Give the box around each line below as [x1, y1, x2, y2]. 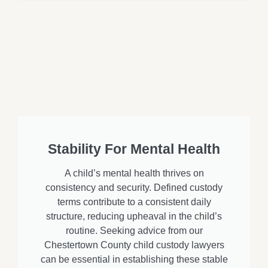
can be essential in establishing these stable [40, 254, 228, 265]
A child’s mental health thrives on [64, 168, 204, 179]
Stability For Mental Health [48, 141, 220, 157]
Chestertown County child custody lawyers [44, 240, 224, 251]
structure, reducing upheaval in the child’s [46, 211, 222, 222]
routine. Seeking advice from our [65, 226, 203, 236]
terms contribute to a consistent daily [57, 197, 211, 208]
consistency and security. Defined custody [45, 182, 223, 193]
